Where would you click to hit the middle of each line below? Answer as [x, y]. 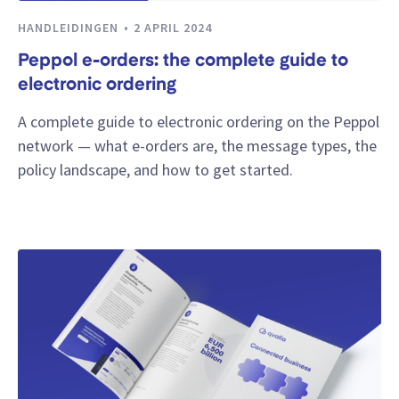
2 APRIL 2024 [173, 28]
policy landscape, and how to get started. [155, 169]
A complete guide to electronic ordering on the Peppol [199, 121]
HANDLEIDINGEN [70, 28]
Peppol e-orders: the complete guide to [183, 61]
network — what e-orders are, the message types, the [197, 145]
